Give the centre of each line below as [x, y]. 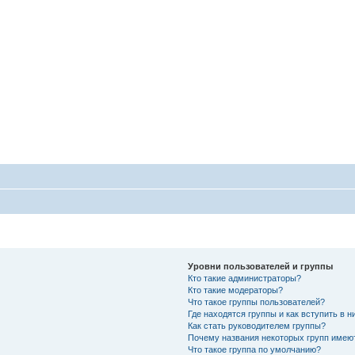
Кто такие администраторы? [244, 278]
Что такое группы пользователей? [256, 302]
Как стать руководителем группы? [256, 326]
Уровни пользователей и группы [260, 266]
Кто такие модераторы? [235, 290]
